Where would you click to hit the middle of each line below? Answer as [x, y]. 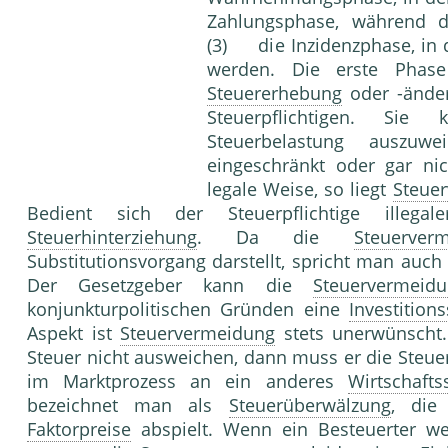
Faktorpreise [79, 429]
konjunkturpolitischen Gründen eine [188, 309]
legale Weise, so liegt [300, 189]
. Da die [275, 237]
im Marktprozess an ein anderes [187, 381]
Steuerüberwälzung [309, 405]
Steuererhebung [274, 93]
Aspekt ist [73, 333]
